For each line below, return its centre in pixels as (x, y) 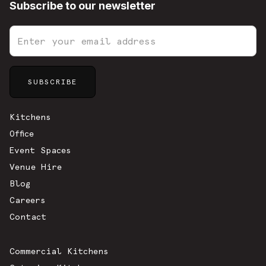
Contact (28, 217)
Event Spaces (40, 151)
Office (22, 134)
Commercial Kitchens (59, 251)
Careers (27, 200)
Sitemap (31, 91)
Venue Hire (36, 167)
